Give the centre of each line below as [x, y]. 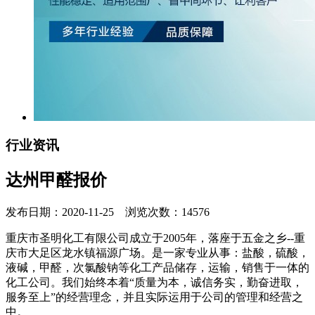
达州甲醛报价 [56, 180]
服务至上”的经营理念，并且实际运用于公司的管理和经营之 [154, 297]
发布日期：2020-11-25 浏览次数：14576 [108, 212]
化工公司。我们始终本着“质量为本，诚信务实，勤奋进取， [154, 283]
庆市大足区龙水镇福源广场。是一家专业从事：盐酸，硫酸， [157, 253]
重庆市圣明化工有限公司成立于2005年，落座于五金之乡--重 [155, 238]
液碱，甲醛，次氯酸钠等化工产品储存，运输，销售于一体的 [157, 268]
